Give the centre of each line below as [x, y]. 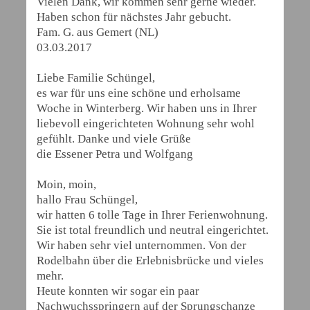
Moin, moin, [66, 184]
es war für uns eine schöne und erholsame [139, 93]
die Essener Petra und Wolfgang [115, 154]
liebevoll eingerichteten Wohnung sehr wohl [146, 124]
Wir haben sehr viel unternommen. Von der [142, 245]
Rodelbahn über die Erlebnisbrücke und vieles [150, 261]
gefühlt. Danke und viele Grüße [114, 139]
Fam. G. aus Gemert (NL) [98, 32]
